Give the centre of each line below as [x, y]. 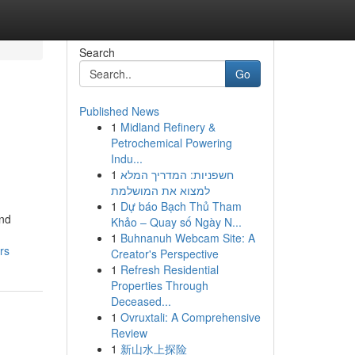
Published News [119, 111]
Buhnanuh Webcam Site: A [187, 238]
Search [97, 52]
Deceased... [141, 301]
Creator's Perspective [164, 254]
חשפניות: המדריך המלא [177, 174]
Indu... [126, 158]
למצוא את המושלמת [160, 190]
